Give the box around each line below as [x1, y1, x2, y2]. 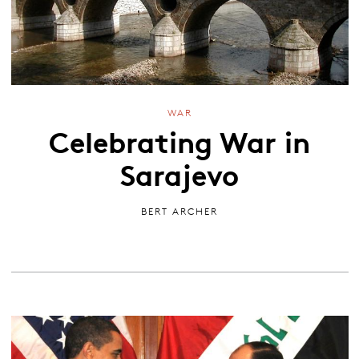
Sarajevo [120, 151, 239, 194]
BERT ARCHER [141, 204, 218, 217]
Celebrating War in [49, 119, 310, 161]
